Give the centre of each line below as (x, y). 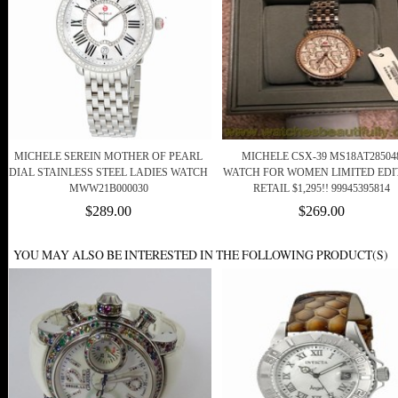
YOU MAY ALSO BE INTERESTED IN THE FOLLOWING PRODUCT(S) (201, 255)
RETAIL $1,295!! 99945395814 (322, 189)
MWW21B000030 (108, 189)
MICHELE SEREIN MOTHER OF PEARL (108, 157)
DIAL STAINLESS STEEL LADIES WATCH (108, 173)
